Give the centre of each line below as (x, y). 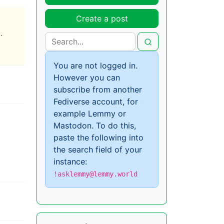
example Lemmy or (90, 113)
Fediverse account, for (96, 101)
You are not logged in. (95, 65)
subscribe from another (98, 89)
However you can (87, 77)
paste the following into (98, 137)
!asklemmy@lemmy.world (95, 174)
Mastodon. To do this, (95, 125)
